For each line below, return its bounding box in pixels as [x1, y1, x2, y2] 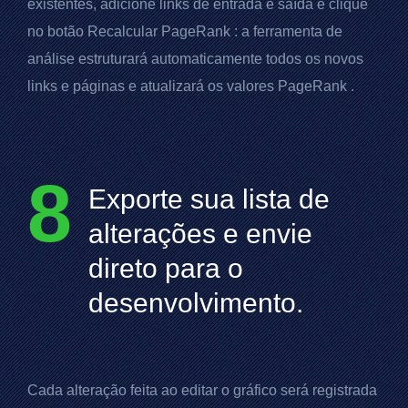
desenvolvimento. [88, 288, 303, 319]
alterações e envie [88, 219, 312, 250]
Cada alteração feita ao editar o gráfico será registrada [27, 382, 377, 399]
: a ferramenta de [230, 24, 342, 40]
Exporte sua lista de [88, 184, 330, 215]
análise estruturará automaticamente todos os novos [27, 51, 363, 67]
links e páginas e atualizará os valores [27, 78, 278, 95]
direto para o [88, 253, 243, 284]
